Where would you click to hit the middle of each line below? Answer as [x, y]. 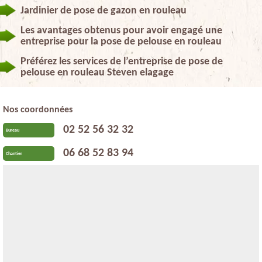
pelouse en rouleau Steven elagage [97, 73]
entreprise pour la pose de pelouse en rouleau [121, 42]
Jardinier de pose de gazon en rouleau [104, 11]
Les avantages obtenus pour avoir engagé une [121, 30]
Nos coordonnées [38, 110]
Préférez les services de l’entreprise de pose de [122, 61]
